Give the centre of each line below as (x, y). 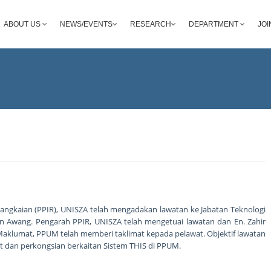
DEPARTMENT (214, 24)
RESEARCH (151, 24)
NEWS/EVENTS (86, 24)
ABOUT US (23, 24)
